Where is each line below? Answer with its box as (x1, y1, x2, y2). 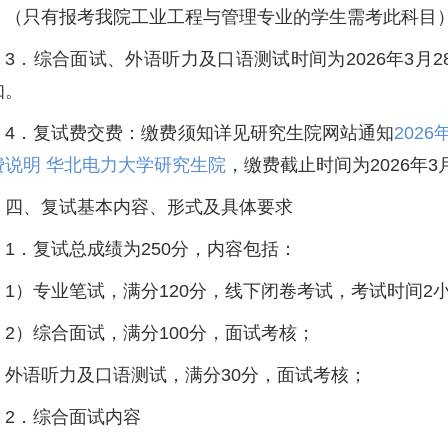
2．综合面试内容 (5, 407, 141, 427)
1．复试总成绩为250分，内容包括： (5, 239, 297, 259)
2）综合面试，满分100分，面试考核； (5, 323, 315, 343)
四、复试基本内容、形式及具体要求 (5, 197, 293, 217)
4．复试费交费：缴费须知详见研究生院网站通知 (5, 123, 395, 143)
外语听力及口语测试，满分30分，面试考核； (5, 365, 367, 385)
